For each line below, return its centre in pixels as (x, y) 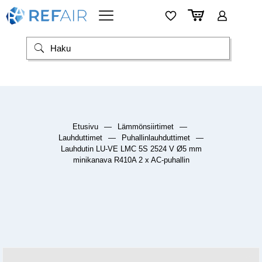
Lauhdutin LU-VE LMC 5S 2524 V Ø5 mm (131, 149)
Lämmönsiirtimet (145, 127)
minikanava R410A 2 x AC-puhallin (131, 160)
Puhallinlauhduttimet (156, 138)
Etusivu (85, 127)
